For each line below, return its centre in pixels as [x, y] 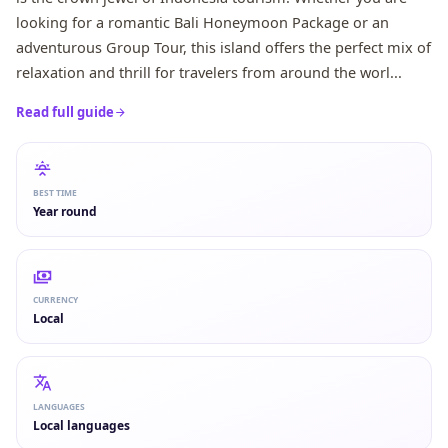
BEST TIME [55, 192]
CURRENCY [55, 299]
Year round [65, 211]
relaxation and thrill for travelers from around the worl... [209, 72]
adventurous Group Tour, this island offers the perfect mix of [223, 47]
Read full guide [65, 112]
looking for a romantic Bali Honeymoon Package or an [202, 22]
